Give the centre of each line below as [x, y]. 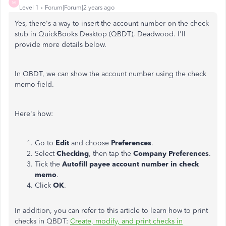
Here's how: [34, 114]
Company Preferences [171, 154]
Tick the [47, 164]
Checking [72, 154]
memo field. [34, 85]
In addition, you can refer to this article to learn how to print [111, 211]
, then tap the [111, 154]
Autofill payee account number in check [129, 164]
